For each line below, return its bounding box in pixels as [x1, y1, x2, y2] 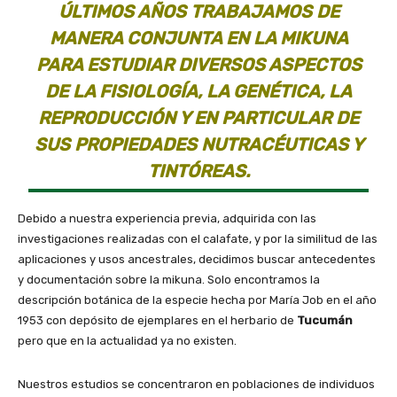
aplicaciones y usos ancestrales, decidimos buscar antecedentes [18, 252, 376, 266]
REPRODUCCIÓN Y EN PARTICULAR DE [38, 106, 359, 128]
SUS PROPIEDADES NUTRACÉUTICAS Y [34, 133, 363, 155]
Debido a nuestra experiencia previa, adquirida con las [18, 211, 316, 225]
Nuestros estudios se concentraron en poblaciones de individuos [18, 377, 375, 391]
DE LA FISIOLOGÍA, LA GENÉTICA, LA [45, 80, 352, 102]
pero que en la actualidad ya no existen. [18, 333, 237, 347]
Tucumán [297, 313, 353, 327]
